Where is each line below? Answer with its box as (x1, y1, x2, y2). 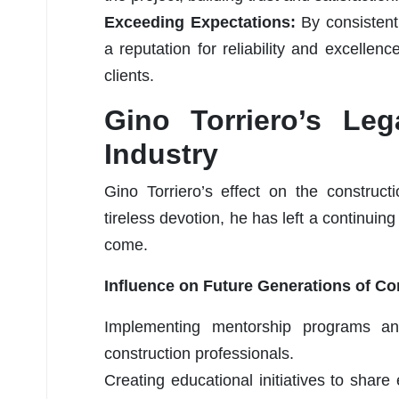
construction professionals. (104, 344, 294, 362)
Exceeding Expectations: (104, 12, 301, 31)
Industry (104, 137, 218, 170)
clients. (104, 66, 154, 85)
